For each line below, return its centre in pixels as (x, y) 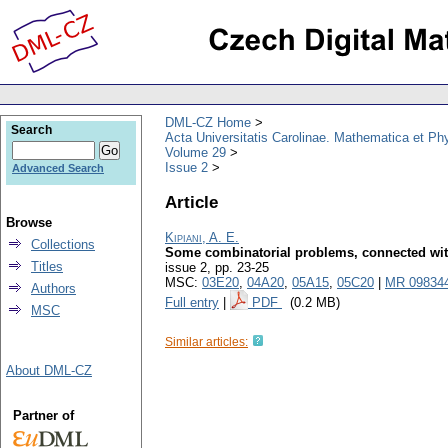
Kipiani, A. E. (202, 238)
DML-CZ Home (208, 122)
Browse (29, 222)
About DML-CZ (49, 370)
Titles (47, 266)
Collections (63, 244)
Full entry (192, 303)
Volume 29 (195, 152)
